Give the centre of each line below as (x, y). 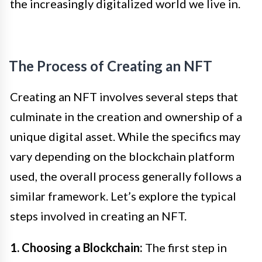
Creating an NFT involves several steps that (124, 96)
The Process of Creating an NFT (111, 65)
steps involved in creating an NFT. (98, 216)
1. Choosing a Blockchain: (76, 247)
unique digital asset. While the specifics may (125, 136)
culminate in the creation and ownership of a (126, 116)
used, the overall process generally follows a (126, 176)
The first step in (185, 247)
